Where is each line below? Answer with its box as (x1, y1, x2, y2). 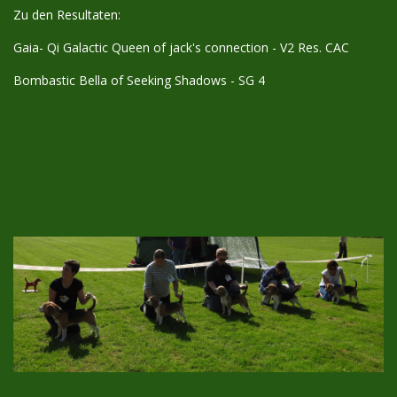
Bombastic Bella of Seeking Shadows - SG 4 (13, 71, 265, 89)
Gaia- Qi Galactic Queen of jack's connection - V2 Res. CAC (13, 38, 349, 56)
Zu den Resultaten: (13, 5, 124, 23)
